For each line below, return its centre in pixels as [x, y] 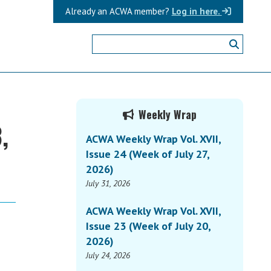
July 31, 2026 [108, 184]
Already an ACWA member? [117, 11]
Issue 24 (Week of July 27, [148, 154]
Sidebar [106, 132]
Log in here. [197, 11]
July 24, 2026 [108, 256]
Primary [108, 109]
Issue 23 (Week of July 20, [149, 226]
